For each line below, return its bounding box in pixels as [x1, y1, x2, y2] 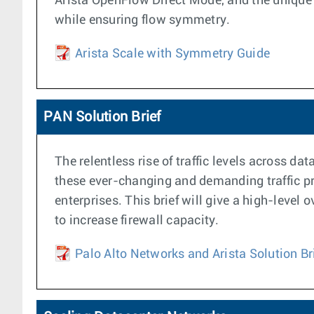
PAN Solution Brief [43, 110, 161, 124]
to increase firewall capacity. [55, 214, 219, 227]
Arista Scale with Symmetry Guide [75, 48, 270, 60]
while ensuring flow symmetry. [55, 14, 231, 27]
